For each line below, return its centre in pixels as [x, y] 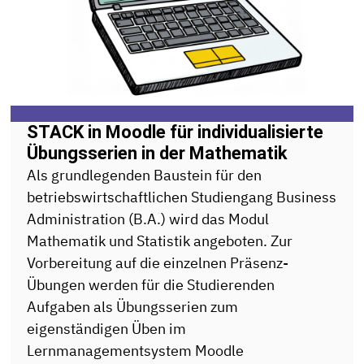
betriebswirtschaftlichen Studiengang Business [182, 197]
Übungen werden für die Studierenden [151, 285]
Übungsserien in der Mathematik [158, 154]
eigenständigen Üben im [107, 329]
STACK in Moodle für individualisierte [175, 132]
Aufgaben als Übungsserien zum [133, 307]
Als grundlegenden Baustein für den [145, 175]
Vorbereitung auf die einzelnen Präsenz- [158, 263]
